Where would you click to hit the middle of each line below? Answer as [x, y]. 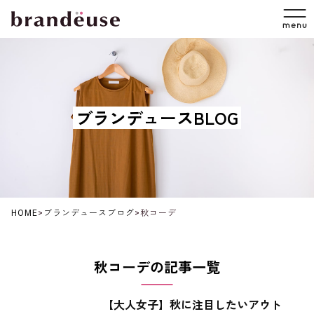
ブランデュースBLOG [157, 117]
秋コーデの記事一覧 [157, 267]
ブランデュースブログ [89, 213]
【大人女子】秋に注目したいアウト [192, 305]
